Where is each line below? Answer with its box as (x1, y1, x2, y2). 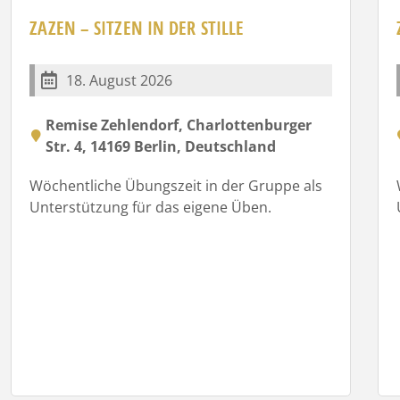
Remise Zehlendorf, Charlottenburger (46, 114, 312, 135)
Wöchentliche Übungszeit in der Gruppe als (29, 175, 323, 196)
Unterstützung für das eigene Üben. (29, 196, 272, 217)
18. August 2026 (66, 70, 173, 90)
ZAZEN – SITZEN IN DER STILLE (29, 15, 245, 40)
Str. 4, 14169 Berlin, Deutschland (46, 136, 277, 156)
